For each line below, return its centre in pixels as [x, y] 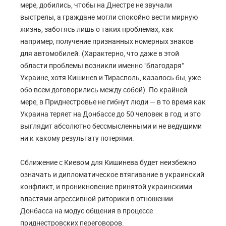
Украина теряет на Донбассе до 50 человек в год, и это [110, 114]
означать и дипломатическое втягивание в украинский [112, 175]
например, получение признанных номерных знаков [107, 41]
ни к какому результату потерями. [77, 138]
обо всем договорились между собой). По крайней [104, 90]
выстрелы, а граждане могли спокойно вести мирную [109, 17]
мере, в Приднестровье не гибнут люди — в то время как [113, 102]
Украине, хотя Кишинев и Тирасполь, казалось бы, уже [110, 78]
